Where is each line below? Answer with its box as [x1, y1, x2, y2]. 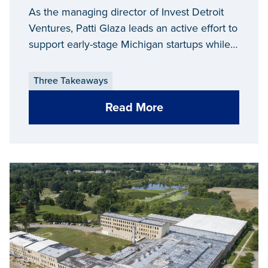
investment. [29, 69, 83, 83]
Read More [105, 100, 163, 115]
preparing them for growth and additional [29, 53, 220, 67]
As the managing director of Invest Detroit [29, 5, 224, 19]
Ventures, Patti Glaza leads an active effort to [29, 21, 237, 35]
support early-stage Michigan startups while [29, 37, 230, 51]
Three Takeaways [33, 75, 108, 87]
